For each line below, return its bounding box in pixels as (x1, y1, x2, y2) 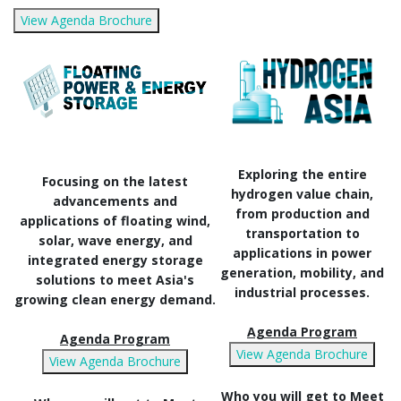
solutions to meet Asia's (36, 271, 194, 289)
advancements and (53, 192, 177, 210)
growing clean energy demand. (14, 291, 216, 309)
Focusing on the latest (42, 173, 188, 191)
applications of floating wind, (20, 212, 210, 230)
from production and (235, 205, 370, 223)
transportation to (244, 225, 360, 243)
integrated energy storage (27, 252, 203, 269)
